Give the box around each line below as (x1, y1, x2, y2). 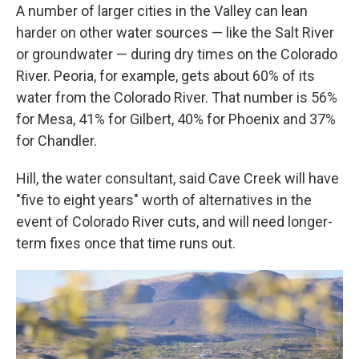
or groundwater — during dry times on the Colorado (16, 45, 337, 63)
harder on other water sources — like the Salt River (16, 23, 334, 41)
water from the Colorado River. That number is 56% (16, 88, 337, 106)
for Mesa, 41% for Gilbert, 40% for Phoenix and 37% (16, 110, 336, 127)
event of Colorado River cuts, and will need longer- (16, 212, 333, 230)
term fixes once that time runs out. (16, 234, 236, 252)
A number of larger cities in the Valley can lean (16, 2, 308, 19)
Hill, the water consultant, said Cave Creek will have (16, 169, 339, 187)
